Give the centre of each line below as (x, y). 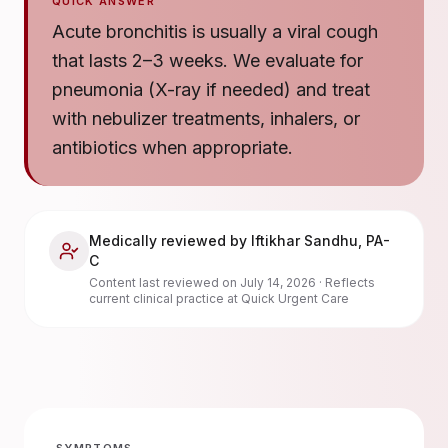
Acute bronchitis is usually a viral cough (215, 31)
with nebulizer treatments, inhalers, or (206, 118)
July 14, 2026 (278, 282)
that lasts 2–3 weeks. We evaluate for (207, 60)
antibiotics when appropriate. (172, 147)
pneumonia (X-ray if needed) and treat (211, 89)
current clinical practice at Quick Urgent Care (219, 298)
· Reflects (345, 282)
